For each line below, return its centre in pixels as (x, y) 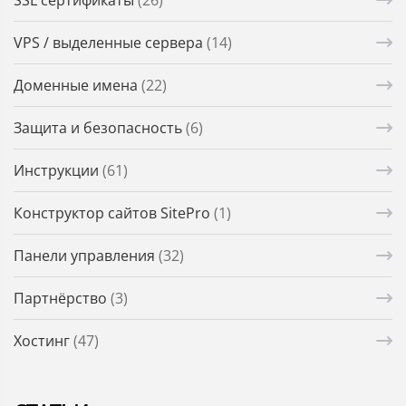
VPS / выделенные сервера (110, 43)
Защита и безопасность (100, 128)
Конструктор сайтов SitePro (114, 213)
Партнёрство (62, 299)
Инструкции (58, 171)
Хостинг (43, 341)
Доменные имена (77, 86)
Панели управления (86, 256)
